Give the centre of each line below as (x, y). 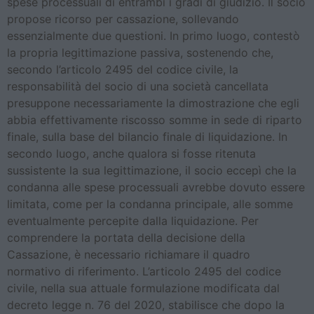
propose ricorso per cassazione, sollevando (123, 19)
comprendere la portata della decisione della (126, 238)
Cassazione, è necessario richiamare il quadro (129, 255)
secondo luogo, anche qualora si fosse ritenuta (131, 154)
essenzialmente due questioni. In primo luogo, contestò (153, 36)
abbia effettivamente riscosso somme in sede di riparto (155, 120)
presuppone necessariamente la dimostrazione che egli (153, 103)
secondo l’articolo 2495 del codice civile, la (123, 70)
